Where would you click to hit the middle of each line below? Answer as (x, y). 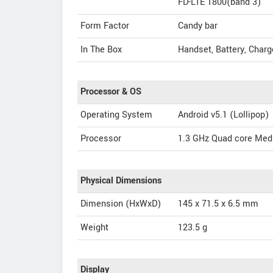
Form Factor (105, 26)
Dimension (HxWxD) (121, 204)
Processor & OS (111, 92)
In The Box (101, 50)
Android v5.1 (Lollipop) (223, 115)
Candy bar (198, 26)
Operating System (116, 115)
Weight (94, 228)
